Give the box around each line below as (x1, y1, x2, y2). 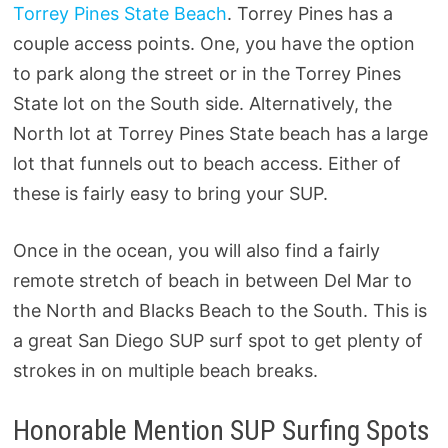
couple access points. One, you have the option (12, 33, 415, 55)
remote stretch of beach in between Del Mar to (12, 270, 412, 292)
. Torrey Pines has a (226, 3, 393, 25)
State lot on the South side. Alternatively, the (12, 93, 392, 115)
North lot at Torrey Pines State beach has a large (12, 123, 428, 145)
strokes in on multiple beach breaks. (12, 360, 318, 382)
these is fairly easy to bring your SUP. (12, 183, 328, 205)
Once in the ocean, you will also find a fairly (12, 240, 380, 262)
